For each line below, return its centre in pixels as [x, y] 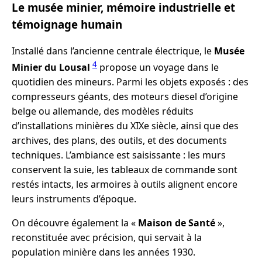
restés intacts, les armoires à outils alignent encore [125, 185]
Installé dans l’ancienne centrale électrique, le [113, 51]
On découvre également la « [75, 223]
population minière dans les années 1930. [104, 252]
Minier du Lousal [51, 68]
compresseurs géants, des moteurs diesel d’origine [125, 97]
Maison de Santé [177, 223]
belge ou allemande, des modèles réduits [103, 111]
